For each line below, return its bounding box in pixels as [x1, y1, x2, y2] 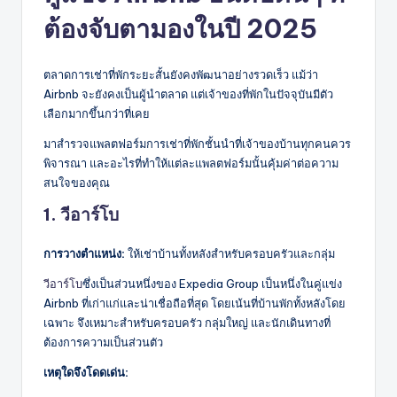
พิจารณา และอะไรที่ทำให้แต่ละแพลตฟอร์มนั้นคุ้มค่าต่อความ [43, 156, 339, 171]
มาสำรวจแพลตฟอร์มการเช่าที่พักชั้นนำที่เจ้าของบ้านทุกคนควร [43, 136, 351, 152]
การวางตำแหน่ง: [43, 246, 125, 261]
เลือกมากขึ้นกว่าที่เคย [43, 106, 150, 121]
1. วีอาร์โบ [43, 204, 119, 226]
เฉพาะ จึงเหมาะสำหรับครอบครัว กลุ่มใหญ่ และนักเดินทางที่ [43, 315, 331, 331]
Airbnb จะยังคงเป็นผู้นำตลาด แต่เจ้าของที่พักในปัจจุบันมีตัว [43, 87, 333, 102]
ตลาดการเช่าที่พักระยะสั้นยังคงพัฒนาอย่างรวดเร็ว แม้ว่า [43, 67, 318, 82]
